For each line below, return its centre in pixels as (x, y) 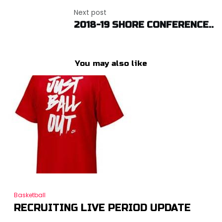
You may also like (111, 63)
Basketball (29, 195)
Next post (90, 12)
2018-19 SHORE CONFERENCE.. (143, 25)
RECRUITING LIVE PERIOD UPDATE (102, 208)
